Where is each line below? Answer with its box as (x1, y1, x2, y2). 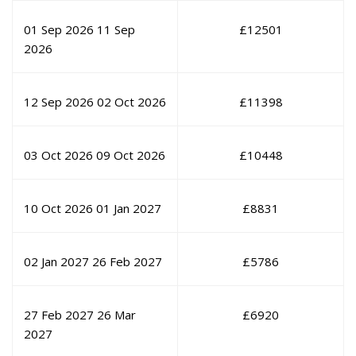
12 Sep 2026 (24, 94, 94, 110)
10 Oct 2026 (24, 200, 93, 217)
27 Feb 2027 (24, 307, 94, 323)
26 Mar (97, 307, 136, 323)
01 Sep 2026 (24, 21, 94, 38)
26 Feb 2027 (92, 253, 162, 270)
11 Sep (97, 21, 135, 38)
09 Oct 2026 (96, 147, 165, 164)
